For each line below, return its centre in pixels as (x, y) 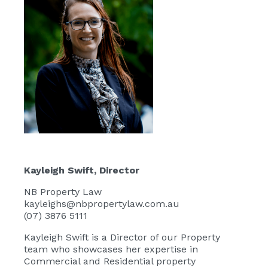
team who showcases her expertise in (111, 249)
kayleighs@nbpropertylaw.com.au (102, 204)
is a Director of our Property (154, 237)
